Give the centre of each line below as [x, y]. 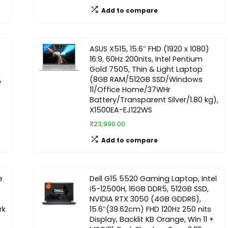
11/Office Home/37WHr [130, 89]
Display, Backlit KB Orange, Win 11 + [151, 219]
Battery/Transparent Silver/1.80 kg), [154, 99]
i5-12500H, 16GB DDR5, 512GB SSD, [149, 189]
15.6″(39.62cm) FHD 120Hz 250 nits [150, 209]
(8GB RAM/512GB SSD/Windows [146, 79]
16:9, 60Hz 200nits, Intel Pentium [146, 59]
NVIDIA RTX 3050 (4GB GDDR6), [145, 199]
